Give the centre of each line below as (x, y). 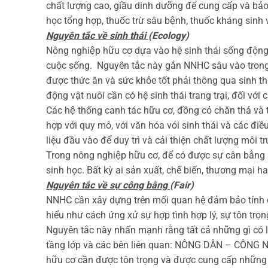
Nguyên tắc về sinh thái (97, 36)
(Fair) (182, 185)
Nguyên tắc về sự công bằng (108, 185)
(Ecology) (169, 36)
